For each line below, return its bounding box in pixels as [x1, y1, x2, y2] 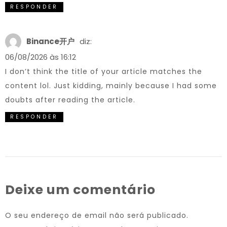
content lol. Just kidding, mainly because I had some [5, 81, 217, 91]
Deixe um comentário [5, 181, 156, 199]
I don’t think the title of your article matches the [5, 66, 202, 77]
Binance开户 [26, 36, 74, 47]
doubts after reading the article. [5, 95, 135, 105]
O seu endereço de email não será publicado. [5, 210, 188, 220]
